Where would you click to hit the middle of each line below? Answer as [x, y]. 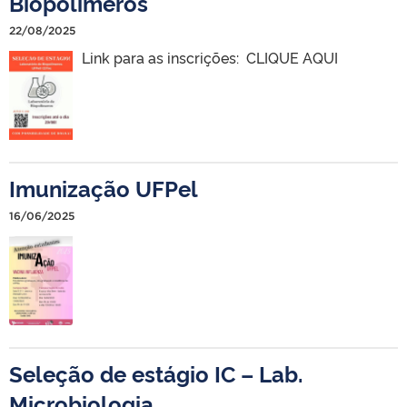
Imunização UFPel [104, 188]
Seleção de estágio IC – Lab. [156, 373]
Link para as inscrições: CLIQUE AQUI [209, 57]
